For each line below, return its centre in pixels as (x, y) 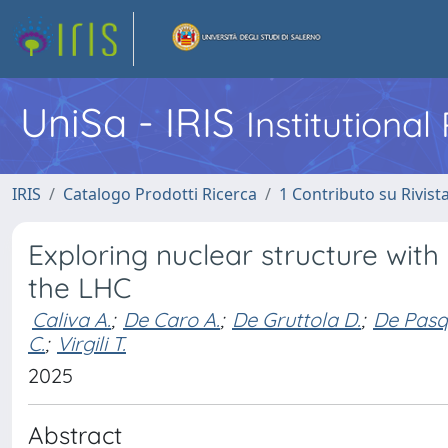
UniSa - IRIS (133, 122)
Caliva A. (71, 319)
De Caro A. (171, 319)
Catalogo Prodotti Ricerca (160, 194)
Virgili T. (91, 343)
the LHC (79, 287)
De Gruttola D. (296, 319)
